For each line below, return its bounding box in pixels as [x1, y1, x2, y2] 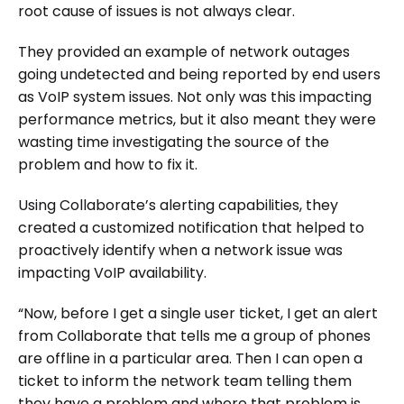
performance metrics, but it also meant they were [18, 108, 376, 130]
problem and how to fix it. [18, 153, 197, 175]
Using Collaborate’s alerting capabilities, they [18, 194, 338, 216]
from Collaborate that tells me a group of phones [18, 325, 371, 346]
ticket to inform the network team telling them [18, 370, 352, 391]
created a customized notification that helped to [18, 216, 364, 238]
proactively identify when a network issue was [18, 239, 343, 261]
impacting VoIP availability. [18, 262, 207, 283]
